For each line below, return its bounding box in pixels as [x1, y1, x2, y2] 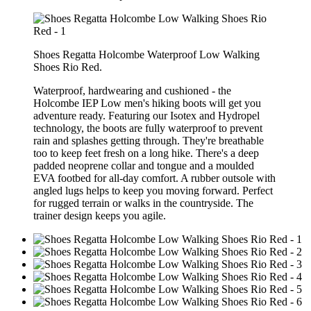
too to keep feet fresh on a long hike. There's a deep [33, 146, 259, 159]
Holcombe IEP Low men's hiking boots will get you [33, 96, 261, 109]
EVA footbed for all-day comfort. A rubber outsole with [33, 171, 276, 184]
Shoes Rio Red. [33, 60, 102, 73]
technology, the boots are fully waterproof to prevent [33, 121, 262, 134]
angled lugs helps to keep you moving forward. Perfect [33, 184, 273, 196]
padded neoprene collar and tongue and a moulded [33, 159, 254, 171]
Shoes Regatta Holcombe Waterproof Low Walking [33, 48, 260, 60]
